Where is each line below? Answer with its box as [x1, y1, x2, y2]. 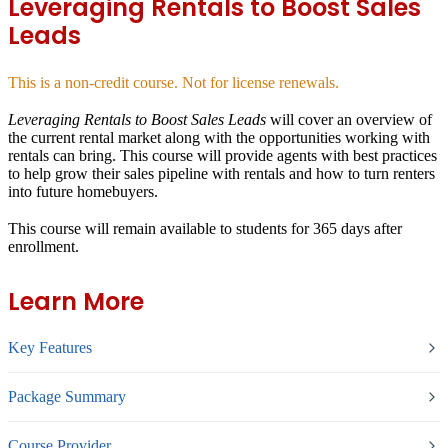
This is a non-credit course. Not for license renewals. [8, 73, 339, 91]
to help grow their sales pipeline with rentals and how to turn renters [8, 165, 435, 183]
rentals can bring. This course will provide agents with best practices [8, 147, 437, 165]
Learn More [8, 285, 144, 319]
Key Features [8, 339, 92, 357]
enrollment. [8, 238, 79, 256]
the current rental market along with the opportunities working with [8, 129, 430, 147]
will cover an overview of [266, 111, 432, 129]
